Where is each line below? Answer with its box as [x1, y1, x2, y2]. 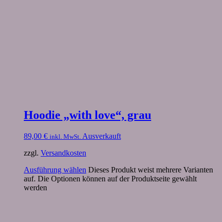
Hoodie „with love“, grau [24, 109, 151, 122]
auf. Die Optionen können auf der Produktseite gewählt [24, 174, 197, 183]
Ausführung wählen [24, 166, 86, 174]
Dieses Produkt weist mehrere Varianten [88, 166, 213, 174]
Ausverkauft [82, 132, 121, 141]
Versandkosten [41, 149, 86, 158]
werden [24, 183, 47, 192]
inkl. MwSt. [50, 133, 81, 141]
